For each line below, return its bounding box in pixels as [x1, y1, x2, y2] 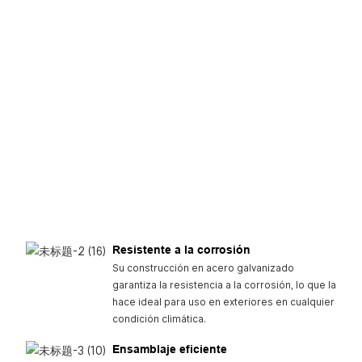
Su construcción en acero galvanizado [112, 262, 294, 274]
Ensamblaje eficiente [112, 342, 227, 356]
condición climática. [112, 313, 206, 325]
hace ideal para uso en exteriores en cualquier [112, 296, 335, 308]
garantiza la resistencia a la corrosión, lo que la [112, 279, 336, 291]
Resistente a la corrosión [112, 242, 250, 256]
